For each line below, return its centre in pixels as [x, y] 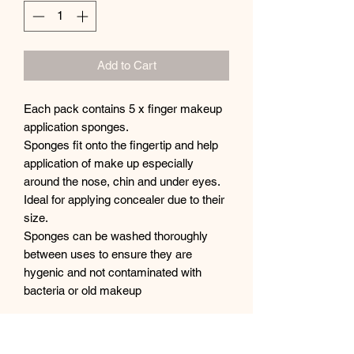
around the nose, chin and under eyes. [122, 181]
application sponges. [76, 126]
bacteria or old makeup [83, 290]
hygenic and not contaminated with [113, 272]
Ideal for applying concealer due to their [124, 199]
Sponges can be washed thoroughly [116, 235]
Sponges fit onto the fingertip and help [121, 145]
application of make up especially [109, 163]
